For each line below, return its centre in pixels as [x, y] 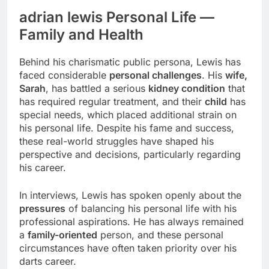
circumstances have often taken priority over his [128, 248]
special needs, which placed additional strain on [128, 115]
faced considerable [64, 75]
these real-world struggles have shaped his [116, 141]
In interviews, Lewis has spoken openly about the [130, 195]
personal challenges [156, 75]
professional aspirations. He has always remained [131, 222]
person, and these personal [160, 235]
